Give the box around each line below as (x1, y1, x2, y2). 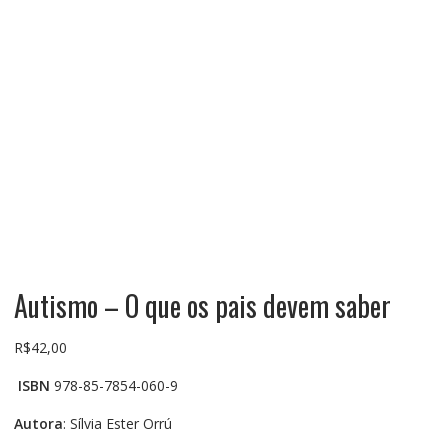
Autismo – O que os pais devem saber (13, 284, 391, 326)
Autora (13, 413, 63, 433)
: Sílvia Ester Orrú (62, 413, 172, 433)
